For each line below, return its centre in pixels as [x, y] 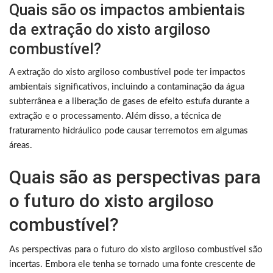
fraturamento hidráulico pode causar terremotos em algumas [129, 131]
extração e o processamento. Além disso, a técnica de [115, 116]
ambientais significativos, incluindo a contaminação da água [127, 87]
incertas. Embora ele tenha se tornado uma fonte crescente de [132, 264]
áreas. [21, 146]
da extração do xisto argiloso [110, 30]
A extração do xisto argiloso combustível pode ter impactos [127, 73]
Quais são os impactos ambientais [127, 10]
